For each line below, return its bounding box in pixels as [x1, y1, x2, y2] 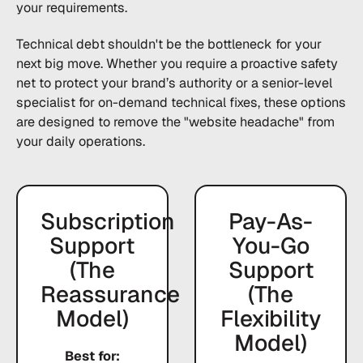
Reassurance [40, 279, 180, 309]
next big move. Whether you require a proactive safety [15, 54, 338, 72]
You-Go [232, 230, 310, 260]
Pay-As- [228, 206, 314, 236]
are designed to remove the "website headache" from [15, 113, 335, 130]
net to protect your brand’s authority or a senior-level [15, 74, 332, 92]
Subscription [40, 206, 175, 236]
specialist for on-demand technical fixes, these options [15, 93, 346, 111]
